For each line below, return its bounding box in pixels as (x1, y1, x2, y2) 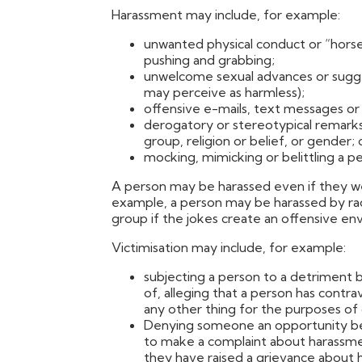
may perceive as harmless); (144, 83, 305, 100)
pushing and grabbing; (144, 51, 275, 68)
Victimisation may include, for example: (112, 238, 346, 255)
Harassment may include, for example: (112, 6, 340, 23)
